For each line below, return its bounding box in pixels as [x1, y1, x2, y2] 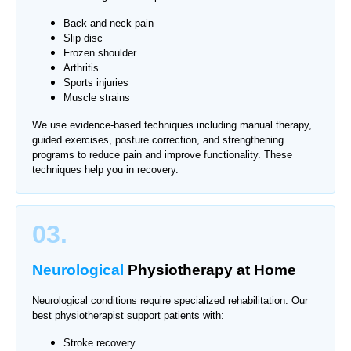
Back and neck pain [63, 16, 154, 29]
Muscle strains [63, 91, 130, 103]
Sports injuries [63, 76, 128, 89]
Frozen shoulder [63, 46, 136, 59]
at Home [233, 261, 296, 278]
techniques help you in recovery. [32, 163, 179, 175]
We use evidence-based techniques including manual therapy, [32, 118, 312, 131]
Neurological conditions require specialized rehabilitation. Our [32, 295, 308, 307]
